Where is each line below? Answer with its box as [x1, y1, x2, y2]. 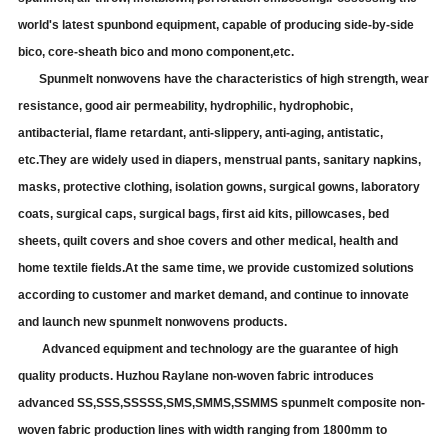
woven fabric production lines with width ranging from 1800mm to [18, 422, 388, 437]
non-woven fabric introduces [212, 368, 375, 383]
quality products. [18, 368, 117, 383]
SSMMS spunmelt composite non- [234, 395, 426, 410]
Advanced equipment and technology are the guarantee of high [18, 341, 399, 356]
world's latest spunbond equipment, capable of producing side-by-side [18, 17, 415, 32]
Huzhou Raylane [116, 368, 213, 383]
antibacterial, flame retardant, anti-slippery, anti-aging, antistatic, [18, 125, 384, 140]
